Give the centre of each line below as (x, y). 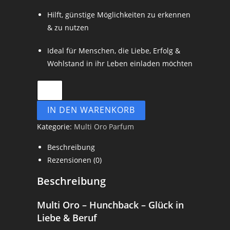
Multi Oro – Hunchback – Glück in (111, 205)
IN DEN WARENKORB (91, 110)
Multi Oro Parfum (104, 126)
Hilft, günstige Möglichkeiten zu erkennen (119, 14)
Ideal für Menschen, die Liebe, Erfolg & (114, 50)
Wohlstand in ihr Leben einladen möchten (120, 63)
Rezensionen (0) (75, 160)
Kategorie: (56, 126)
